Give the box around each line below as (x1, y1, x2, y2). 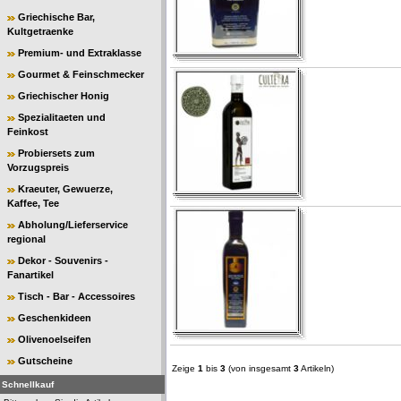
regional (7, 234, 46, 244)
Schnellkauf (2, 380, 54, 389)
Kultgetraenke (7, 26, 73, 37)
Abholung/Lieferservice (18, 219, 128, 230)
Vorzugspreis (7, 162, 69, 173)
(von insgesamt (226, 363, 294, 373)
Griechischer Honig (18, 90, 109, 101)
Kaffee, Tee (7, 198, 59, 209)
